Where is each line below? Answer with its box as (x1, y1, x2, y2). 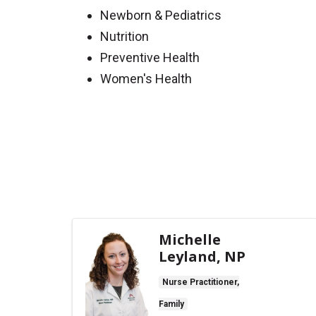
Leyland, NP (159, 247, 245, 266)
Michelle (159, 230, 221, 249)
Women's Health (100, 71, 192, 86)
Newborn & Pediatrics (100, 8, 221, 23)
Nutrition (100, 29, 149, 44)
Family (159, 299, 184, 309)
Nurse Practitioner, (162, 277, 239, 287)
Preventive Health (100, 50, 200, 65)
